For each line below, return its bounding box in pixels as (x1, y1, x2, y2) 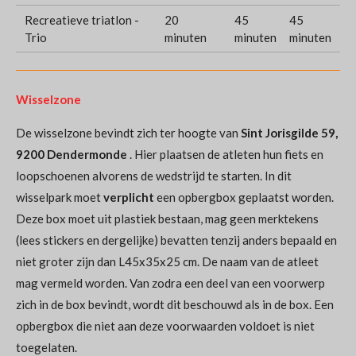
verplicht (103, 189, 154, 204)
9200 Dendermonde (16, 146, 127, 161)
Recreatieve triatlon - (25, 12, 140, 27)
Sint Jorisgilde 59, (241, 125, 338, 140)
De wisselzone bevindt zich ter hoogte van (16, 125, 241, 140)
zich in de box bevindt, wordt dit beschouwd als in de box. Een (16, 296, 334, 311)
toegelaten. (16, 339, 77, 354)
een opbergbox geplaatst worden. (157, 189, 334, 204)
